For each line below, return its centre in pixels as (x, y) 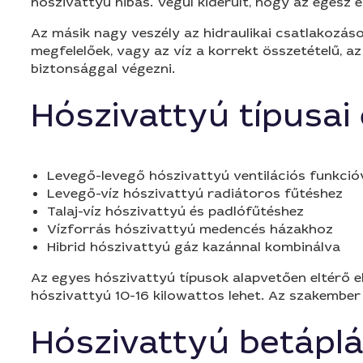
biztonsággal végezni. (103, 68)
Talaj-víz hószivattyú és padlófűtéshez (175, 211)
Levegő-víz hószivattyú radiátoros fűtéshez (195, 193)
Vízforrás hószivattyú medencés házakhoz (190, 229)
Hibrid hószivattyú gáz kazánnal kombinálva (194, 247)
